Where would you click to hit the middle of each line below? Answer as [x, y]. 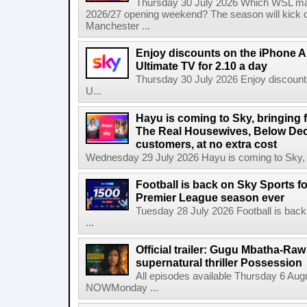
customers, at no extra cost [206, 144]
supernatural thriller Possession [219, 262]
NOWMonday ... [122, 288]
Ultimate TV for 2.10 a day [201, 66]
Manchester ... [118, 26]
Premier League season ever [210, 197]
